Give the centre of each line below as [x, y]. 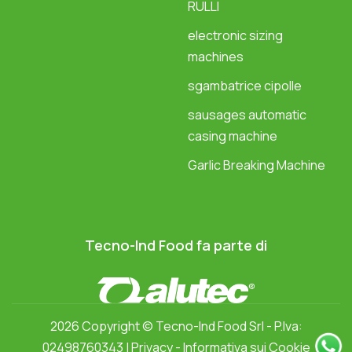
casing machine [233, 136]
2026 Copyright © [103, 326]
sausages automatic [247, 115]
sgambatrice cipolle [245, 86]
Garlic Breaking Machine [257, 165]
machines [216, 57]
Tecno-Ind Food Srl [209, 326]
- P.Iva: [283, 326]
